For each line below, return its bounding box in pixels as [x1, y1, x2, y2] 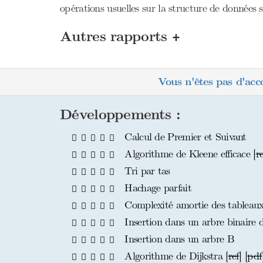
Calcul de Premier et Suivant [122, 130, 247, 143]
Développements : [60, 106, 180, 123]
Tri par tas [122, 164, 170, 177]
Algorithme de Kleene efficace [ [122, 147, 256, 160]
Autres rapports [60, 28, 172, 45]
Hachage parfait [122, 181, 191, 194]
